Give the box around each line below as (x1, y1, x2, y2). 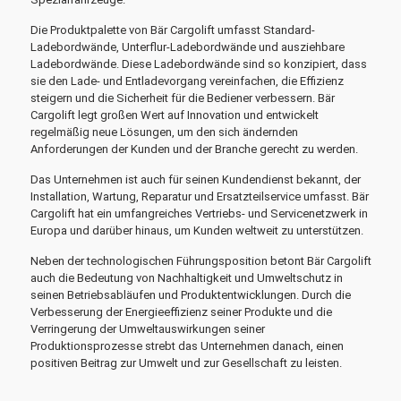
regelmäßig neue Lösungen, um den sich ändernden (30, 125, 298, 139)
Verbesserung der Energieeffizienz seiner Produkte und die (30, 305, 332, 319)
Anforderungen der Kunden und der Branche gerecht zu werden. (30, 142, 358, 156)
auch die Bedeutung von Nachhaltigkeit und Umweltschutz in (30, 271, 343, 285)
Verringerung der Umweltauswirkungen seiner (30, 322, 265, 336)
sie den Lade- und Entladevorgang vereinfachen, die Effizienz (30, 74, 344, 88)
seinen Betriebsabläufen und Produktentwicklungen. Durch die (30, 288, 351, 302)
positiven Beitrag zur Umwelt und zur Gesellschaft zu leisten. (30, 356, 342, 370)
